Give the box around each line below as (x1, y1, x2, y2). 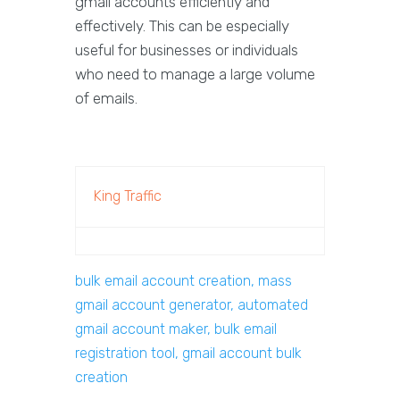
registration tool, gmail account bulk (75, 345, 302, 362)
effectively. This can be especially (75, 17, 289, 36)
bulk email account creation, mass (75, 272, 292, 290)
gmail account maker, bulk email (75, 321, 277, 338)
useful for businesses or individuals (75, 41, 298, 60)
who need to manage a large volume (75, 65, 315, 84)
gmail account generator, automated (75, 296, 308, 314)
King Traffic (94, 187, 162, 205)
